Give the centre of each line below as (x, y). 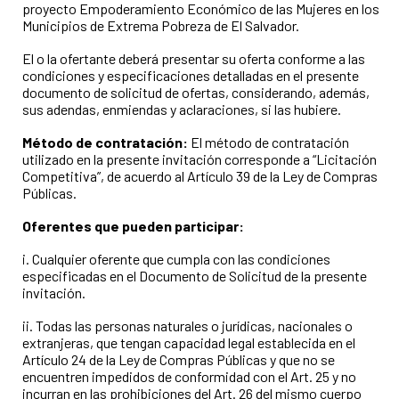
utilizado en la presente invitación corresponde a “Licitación (199, 159)
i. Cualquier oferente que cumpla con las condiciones (176, 258)
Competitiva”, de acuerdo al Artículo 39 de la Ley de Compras (200, 175)
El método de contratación (269, 142)
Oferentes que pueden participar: (133, 225)
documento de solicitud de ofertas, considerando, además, (196, 92)
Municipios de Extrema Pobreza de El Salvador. (161, 25)
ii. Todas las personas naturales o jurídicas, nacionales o (187, 325)
